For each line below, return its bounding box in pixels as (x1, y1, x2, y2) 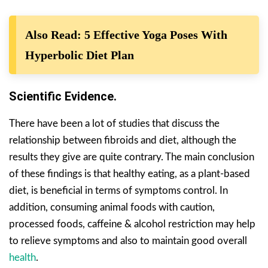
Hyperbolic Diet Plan (25, 48, 134, 62)
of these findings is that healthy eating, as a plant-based (9, 169, 250, 179)
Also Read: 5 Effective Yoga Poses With (25, 28, 227, 42)
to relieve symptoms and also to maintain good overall (9, 236, 247, 246)
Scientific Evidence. (9, 89, 117, 104)
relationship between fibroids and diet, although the (9, 135, 236, 146)
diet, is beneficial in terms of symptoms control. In (9, 185, 228, 196)
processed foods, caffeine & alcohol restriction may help (9, 219, 255, 230)
